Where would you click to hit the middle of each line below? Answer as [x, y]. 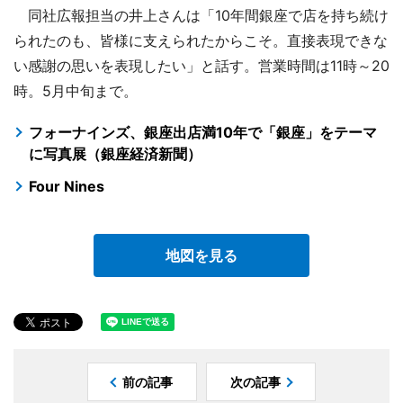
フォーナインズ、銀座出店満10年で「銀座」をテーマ [203, 132]
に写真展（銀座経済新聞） [115, 153]
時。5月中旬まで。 [76, 90]
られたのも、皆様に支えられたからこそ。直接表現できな [201, 40]
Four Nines [67, 187]
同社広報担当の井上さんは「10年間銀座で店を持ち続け [201, 15]
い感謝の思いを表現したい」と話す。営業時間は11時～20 [201, 65]
